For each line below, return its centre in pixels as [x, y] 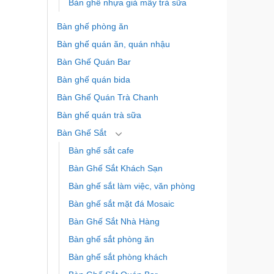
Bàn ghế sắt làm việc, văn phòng [131, 186]
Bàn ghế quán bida [93, 80]
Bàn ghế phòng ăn [92, 27]
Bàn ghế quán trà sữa [99, 115]
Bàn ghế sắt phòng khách [118, 257]
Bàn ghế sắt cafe [101, 151]
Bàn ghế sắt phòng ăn [111, 239]
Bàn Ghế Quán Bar [94, 62]
